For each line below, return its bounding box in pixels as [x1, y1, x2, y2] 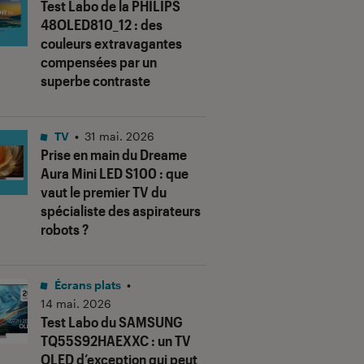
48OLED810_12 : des [41, 15, 162, 34]
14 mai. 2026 [41, 297, 111, 311]
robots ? [41, 220, 89, 239]
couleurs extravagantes [41, 34, 182, 53]
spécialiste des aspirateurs [41, 201, 201, 220]
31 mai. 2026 [84, 129, 154, 144]
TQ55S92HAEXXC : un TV [41, 331, 191, 350]
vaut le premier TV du [41, 183, 167, 201]
